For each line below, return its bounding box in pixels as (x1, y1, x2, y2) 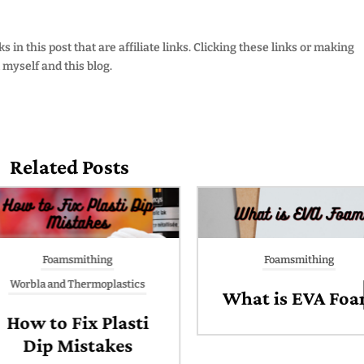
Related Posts (10, 155, 130, 179)
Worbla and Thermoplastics (2, 278, 138, 291)
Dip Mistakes (15, 334, 125, 357)
